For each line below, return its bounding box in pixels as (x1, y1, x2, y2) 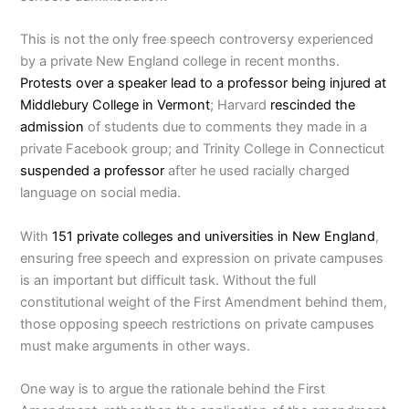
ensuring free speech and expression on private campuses (20, 249, 384, 267)
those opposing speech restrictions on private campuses (20, 315, 375, 332)
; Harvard (210, 97, 271, 114)
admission (20, 119, 85, 136)
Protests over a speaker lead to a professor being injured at (20, 75, 387, 92)
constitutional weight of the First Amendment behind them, (20, 293, 388, 310)
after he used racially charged (164, 163, 351, 180)
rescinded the (270, 97, 356, 114)
